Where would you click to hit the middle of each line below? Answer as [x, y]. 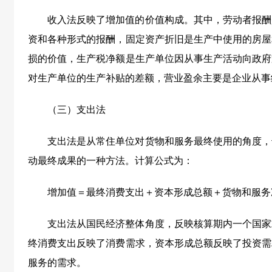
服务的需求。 [57, 263]
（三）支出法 [76, 110]
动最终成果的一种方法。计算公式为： [110, 161]
